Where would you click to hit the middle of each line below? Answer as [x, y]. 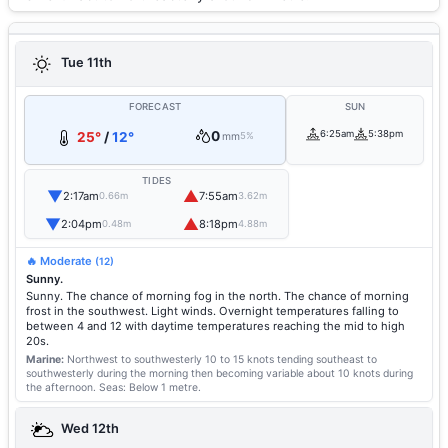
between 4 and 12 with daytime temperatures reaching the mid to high [215, 326]
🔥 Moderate [60, 261]
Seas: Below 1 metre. [148, 387]
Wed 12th [88, 429]
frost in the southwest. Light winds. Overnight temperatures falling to [212, 311]
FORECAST [155, 106]
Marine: [45, 359]
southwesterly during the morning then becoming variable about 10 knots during [219, 373]
